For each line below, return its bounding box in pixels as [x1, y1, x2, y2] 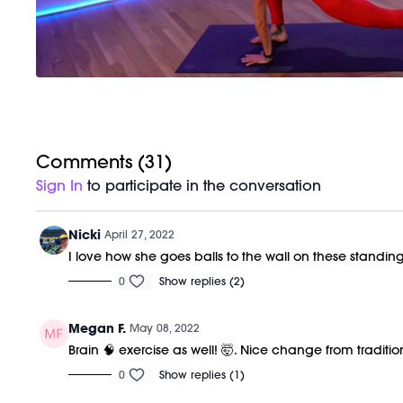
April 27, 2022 [104, 227, 175, 241]
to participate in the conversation [83, 175, 322, 194]
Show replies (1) [159, 367, 246, 381]
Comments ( [36, 149, 146, 173]
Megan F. [68, 319, 127, 336]
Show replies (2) [159, 273, 246, 288]
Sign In [36, 175, 84, 194]
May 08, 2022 [130, 320, 201, 335]
